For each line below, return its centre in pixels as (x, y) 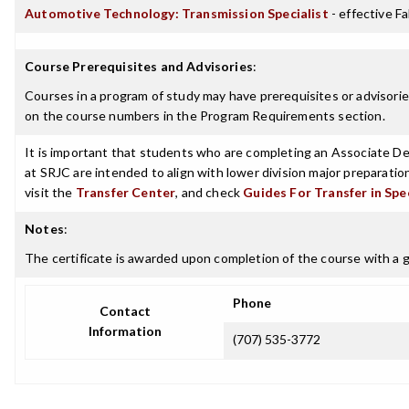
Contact (125, 311)
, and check (210, 192)
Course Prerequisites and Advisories (139, 66)
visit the (50, 192)
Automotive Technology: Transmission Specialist (177, 13)
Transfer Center (126, 192)
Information (125, 331)
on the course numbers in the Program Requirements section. (205, 115)
